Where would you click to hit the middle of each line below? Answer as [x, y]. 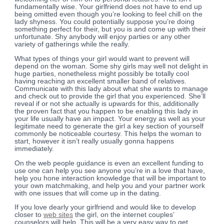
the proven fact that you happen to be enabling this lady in [106, 111]
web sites [58, 215]
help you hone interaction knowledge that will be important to [110, 178]
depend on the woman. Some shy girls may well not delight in [111, 66]
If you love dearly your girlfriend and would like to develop [105, 207]
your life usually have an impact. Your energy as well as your [110, 118]
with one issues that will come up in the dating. [88, 193]
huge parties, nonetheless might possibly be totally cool [102, 73]
